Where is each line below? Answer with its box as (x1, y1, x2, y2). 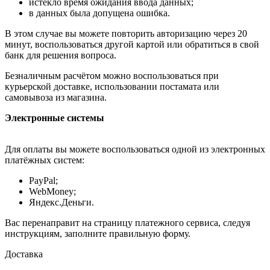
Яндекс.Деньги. (29, 197, 94, 208)
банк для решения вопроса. (5, 50, 116, 61)
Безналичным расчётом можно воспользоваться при (5, 71, 219, 81)
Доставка (5, 249, 43, 260)
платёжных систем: (5, 155, 84, 166)
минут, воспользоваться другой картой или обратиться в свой (5, 39, 259, 50)
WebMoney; (29, 186, 76, 197)
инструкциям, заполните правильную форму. (5, 228, 190, 239)
